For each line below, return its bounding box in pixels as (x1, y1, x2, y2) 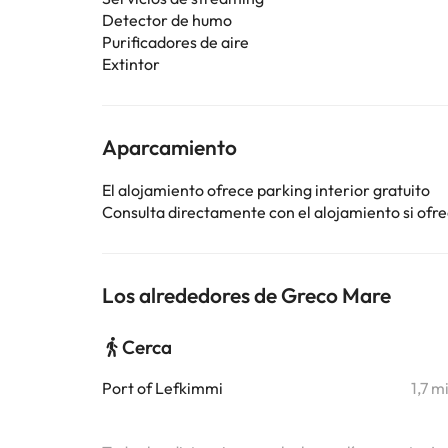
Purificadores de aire (102, 32, 249, 52)
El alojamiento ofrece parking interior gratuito (102, 180, 430, 200)
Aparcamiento (102, 134, 237, 160)
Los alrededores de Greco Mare (102, 282, 391, 308)
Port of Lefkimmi (102, 378, 223, 398)
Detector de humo (102, 10, 232, 30)
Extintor (102, 54, 160, 74)
